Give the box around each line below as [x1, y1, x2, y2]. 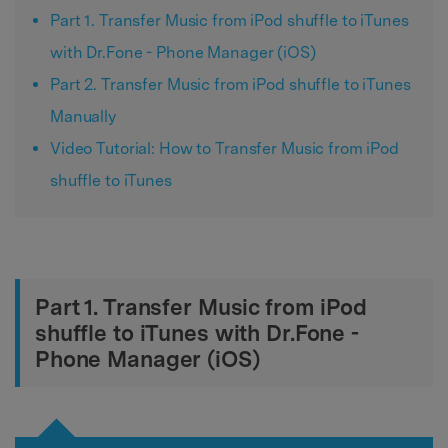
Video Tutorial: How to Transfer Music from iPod [50, 138, 399, 158]
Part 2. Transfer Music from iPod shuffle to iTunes [50, 74, 411, 94]
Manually [50, 106, 116, 126]
